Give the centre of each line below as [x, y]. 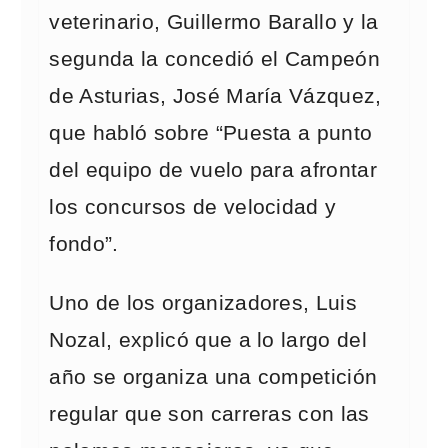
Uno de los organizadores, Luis [203, 303]
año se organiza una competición [213, 377]
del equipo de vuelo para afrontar [213, 170]
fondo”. [84, 244]
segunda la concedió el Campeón [215, 59]
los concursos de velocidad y [193, 207]
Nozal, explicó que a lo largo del [208, 340]
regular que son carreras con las [209, 414]
